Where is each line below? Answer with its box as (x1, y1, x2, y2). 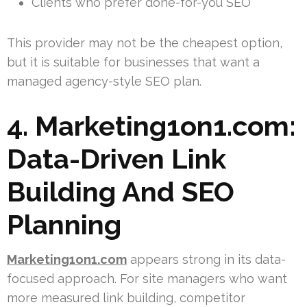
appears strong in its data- (127, 251, 286, 267)
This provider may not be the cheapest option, (7, 35, 282, 50)
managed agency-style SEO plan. (7, 73, 201, 88)
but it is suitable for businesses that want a (7, 54, 260, 69)
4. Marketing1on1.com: (7, 109, 296, 142)
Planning (7, 208, 121, 241)
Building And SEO (7, 175, 234, 208)
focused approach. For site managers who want (7, 271, 287, 286)
